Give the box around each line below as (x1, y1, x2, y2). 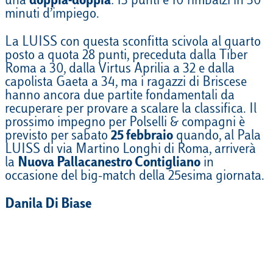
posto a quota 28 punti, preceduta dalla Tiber (5, 49, 247, 63)
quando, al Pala (173, 130, 261, 144)
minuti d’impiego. (5, 8, 99, 22)
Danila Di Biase (5, 198, 91, 212)
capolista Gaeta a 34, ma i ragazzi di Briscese (5, 76, 247, 90)
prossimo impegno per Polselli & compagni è (5, 116, 245, 130)
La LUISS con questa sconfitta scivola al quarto (5, 36, 261, 50)
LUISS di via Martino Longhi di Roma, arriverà (5, 143, 256, 157)
